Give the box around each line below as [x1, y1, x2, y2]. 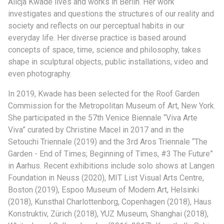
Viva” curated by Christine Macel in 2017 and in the [8, 125, 184, 134]
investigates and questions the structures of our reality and [8, 9, 214, 18]
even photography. [8, 69, 71, 78]
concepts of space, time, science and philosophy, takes [8, 45, 201, 54]
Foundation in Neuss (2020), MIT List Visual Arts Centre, [8, 173, 204, 182]
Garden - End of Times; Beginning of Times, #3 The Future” [8, 149, 213, 158]
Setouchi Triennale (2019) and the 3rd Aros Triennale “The [8, 137, 207, 146]
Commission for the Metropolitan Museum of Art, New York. [8, 101, 215, 110]
